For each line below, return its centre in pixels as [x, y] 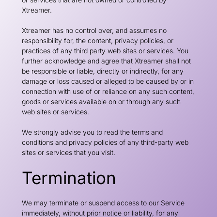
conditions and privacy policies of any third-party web [105, 142]
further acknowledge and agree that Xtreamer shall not [106, 61]
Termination [69, 178]
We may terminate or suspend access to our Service [103, 203]
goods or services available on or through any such [101, 101]
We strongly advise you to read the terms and [92, 132]
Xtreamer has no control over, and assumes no [94, 30]
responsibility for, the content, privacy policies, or [97, 40]
